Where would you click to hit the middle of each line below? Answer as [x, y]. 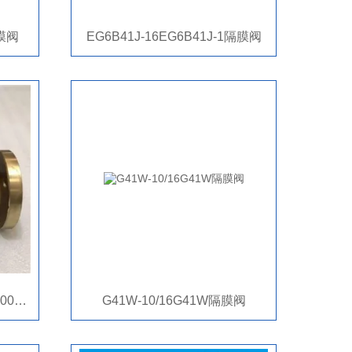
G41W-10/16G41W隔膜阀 [174, 301]
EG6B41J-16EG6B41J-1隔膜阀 [174, 37]
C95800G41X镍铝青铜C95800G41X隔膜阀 [20, 301]
